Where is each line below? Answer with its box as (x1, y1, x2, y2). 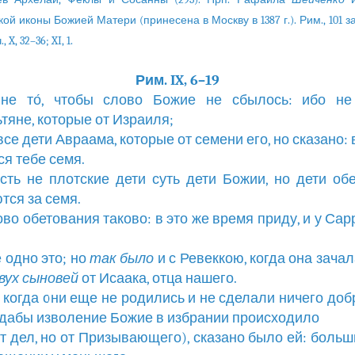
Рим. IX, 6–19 (136, 72, 219, 89)
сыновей (21, 270, 78, 287)
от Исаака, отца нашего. (78, 270, 237, 287)
